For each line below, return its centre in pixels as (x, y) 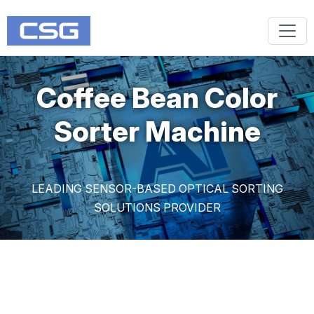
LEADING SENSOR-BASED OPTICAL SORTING (157, 189)
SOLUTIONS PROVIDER (157, 207)
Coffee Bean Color (157, 98)
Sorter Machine (157, 131)
